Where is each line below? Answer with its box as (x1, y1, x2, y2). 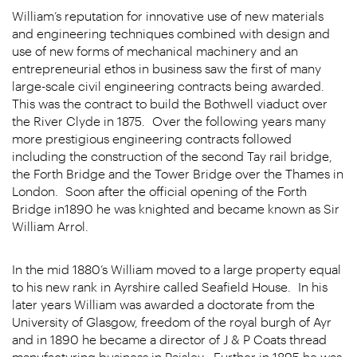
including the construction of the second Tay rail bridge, (12, 148, 332, 163)
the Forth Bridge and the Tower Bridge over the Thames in (12, 166, 343, 181)
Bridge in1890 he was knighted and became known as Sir (12, 201, 339, 216)
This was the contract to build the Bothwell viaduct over (12, 96, 328, 111)
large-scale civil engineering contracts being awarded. (12, 78, 328, 93)
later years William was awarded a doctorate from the (12, 296, 315, 312)
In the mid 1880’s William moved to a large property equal (12, 261, 341, 277)
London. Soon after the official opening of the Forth (12, 183, 307, 198)
